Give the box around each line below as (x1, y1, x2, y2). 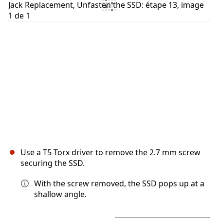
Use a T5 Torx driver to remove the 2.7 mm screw (20, 147, 200, 158)
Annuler (92, 36, 113, 44)
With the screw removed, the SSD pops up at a (34, 178, 204, 189)
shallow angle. (34, 189, 87, 200)
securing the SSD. (20, 158, 85, 169)
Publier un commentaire (125, 36, 192, 44)
